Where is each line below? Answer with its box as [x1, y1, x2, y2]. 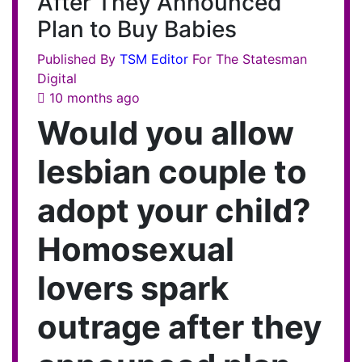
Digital [37, 69, 77, 86]
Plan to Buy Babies [37, 15, 237, 43]
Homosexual [37, 229, 234, 269]
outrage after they [37, 306, 322, 347]
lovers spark [37, 267, 229, 308]
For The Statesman [192, 50, 307, 67]
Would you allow [37, 112, 294, 153]
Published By [37, 50, 120, 67]
